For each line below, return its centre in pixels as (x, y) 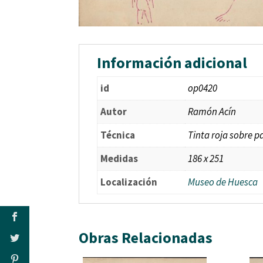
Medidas (119, 158)
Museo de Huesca (223, 182)
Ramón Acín (212, 111)
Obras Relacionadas (146, 237)
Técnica (118, 135)
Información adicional (172, 62)
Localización (129, 182)
